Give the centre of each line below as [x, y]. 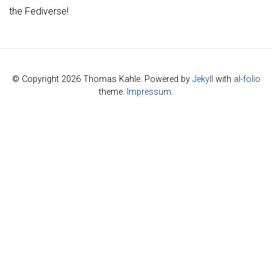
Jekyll [202, 79]
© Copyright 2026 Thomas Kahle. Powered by [102, 79]
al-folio [247, 79]
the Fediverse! [39, 11]
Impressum [149, 92]
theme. [113, 92]
